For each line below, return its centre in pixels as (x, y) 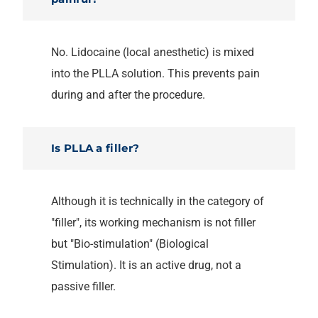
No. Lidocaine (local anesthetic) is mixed (153, 52)
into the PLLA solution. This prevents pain (155, 73)
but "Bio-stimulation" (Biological (130, 243)
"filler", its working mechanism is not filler (153, 222)
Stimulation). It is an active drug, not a (146, 265)
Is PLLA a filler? (95, 148)
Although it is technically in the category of (158, 201)
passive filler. (83, 286)
